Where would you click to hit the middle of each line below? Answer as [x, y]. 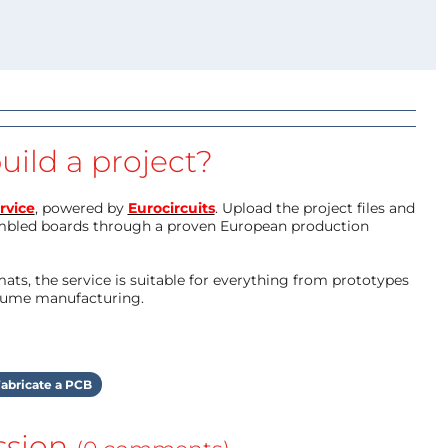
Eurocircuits [171, 207]
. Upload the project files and [314, 207]
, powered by [81, 207]
